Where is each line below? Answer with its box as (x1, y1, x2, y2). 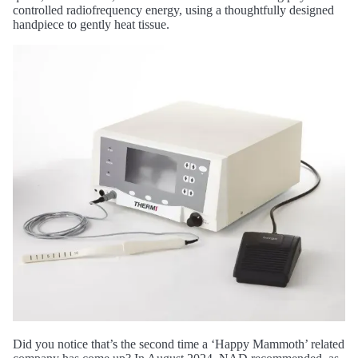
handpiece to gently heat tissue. (13, 17, 169, 31)
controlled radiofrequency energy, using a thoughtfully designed (13, 2, 334, 17)
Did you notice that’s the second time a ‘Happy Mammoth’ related (13, 337, 344, 352)
